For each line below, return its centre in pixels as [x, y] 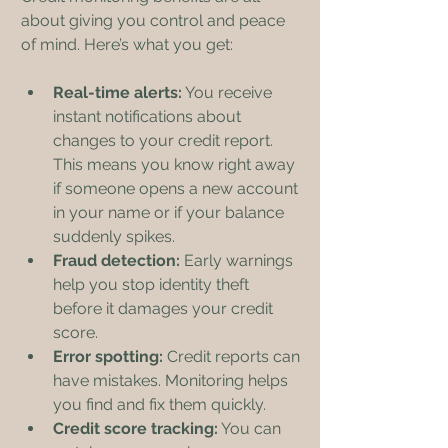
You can [251, 428]
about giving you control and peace [155, 20]
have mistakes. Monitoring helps [172, 380]
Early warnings [238, 260]
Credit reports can [233, 356]
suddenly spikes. [114, 236]
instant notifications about [149, 116]
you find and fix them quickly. [159, 404]
